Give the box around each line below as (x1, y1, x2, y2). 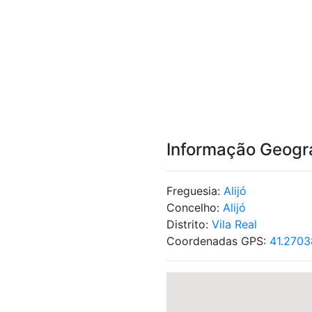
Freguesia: (166, 184, 224, 198)
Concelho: (166, 201, 223, 214)
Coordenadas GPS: (166, 234, 270, 248)
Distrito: (166, 217, 212, 231)
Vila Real (212, 217, 257, 231)
